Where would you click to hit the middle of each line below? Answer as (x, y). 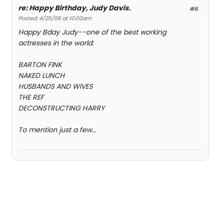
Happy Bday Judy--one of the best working (92, 32)
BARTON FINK (40, 65)
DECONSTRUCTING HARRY (61, 108)
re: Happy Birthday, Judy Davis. (74, 8)
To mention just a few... (57, 130)
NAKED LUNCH (41, 76)
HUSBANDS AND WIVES (55, 87)
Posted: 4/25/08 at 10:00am (55, 18)
